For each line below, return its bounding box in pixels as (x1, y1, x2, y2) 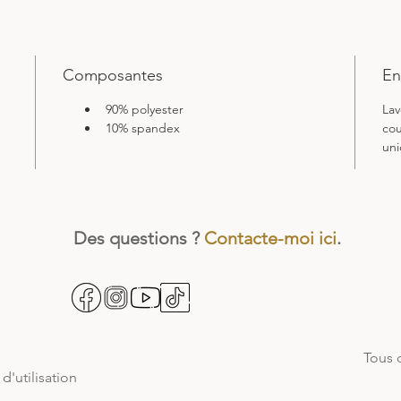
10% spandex (106, 120, 181, 136)
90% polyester (106, 101, 184, 117)
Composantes (63, 65, 164, 85)
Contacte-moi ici (204, 227, 337, 249)
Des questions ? (73, 227, 204, 249)
